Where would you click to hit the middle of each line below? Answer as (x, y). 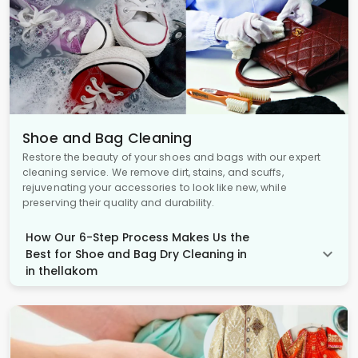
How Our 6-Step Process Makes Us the (137, 237)
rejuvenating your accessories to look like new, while (155, 187)
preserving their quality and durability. (119, 202)
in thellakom (62, 270)
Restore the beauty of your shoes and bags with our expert (171, 157)
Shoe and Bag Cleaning (107, 138)
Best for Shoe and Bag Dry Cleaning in (136, 254)
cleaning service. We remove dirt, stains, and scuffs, (153, 172)
